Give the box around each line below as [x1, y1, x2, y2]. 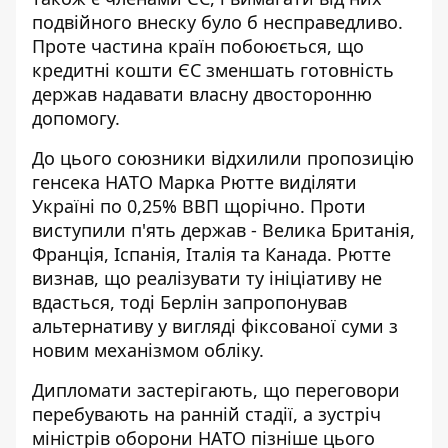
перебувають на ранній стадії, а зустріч [32, 401, 381, 426]
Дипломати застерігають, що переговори [32, 377, 400, 402]
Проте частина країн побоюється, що [32, 33, 364, 58]
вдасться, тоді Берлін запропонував [32, 289, 347, 314]
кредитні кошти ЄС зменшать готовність [32, 57, 394, 82]
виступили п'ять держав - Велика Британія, [32, 217, 415, 242]
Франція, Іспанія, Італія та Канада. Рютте [32, 241, 391, 266]
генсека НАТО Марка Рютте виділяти [32, 169, 357, 194]
